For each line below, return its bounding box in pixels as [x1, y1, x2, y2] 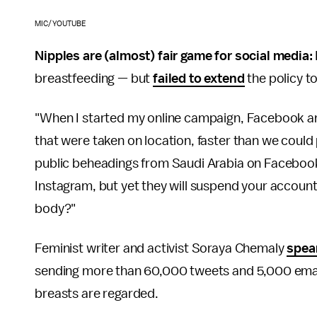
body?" [35, 202, 76, 217]
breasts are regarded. [35, 287, 158, 301]
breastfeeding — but [35, 71, 154, 86]
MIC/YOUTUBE [35, 20, 87, 28]
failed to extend [153, 71, 245, 86]
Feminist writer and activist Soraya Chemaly [35, 241, 287, 256]
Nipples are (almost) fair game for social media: [35, 49, 316, 64]
